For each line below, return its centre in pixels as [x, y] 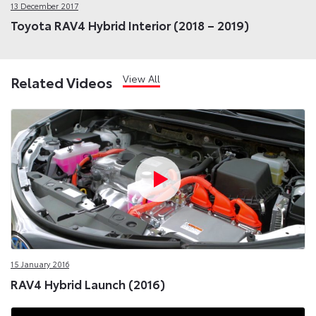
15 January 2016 [40, 264]
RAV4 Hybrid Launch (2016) [88, 283]
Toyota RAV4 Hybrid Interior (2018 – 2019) [130, 25]
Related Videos [62, 81]
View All [141, 78]
